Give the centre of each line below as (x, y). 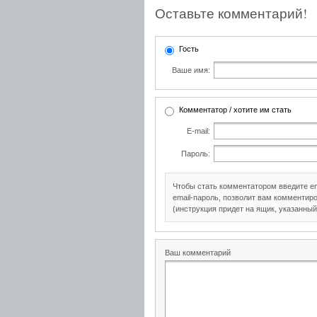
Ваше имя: (191, 70)
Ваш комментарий (198, 253)
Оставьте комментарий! (231, 13)
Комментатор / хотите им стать (235, 110)
